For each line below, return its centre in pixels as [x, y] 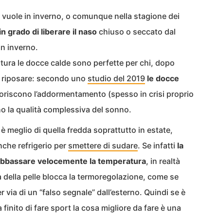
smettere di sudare [103, 145]
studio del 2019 [116, 78]
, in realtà [163, 161]
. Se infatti [157, 145]
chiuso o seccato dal [136, 31]
